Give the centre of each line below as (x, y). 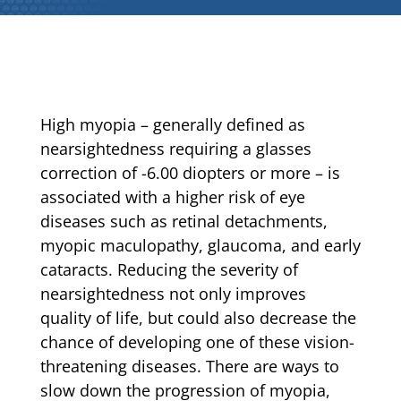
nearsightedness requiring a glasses (175, 149)
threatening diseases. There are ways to (189, 367)
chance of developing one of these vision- (197, 342)
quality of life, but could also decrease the (198, 318)
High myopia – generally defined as (172, 125)
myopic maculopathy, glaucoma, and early (200, 246)
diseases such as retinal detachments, (183, 222)
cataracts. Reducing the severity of (169, 270)
